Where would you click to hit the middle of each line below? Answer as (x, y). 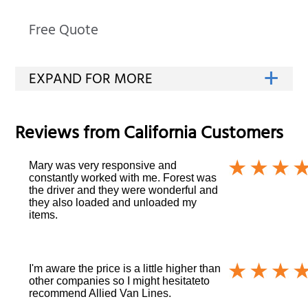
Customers (240, 135)
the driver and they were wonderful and (124, 190)
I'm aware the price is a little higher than (125, 268)
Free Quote (64, 32)
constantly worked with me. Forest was (123, 177)
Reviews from (70, 135)
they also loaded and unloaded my (113, 202)
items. (44, 214)
